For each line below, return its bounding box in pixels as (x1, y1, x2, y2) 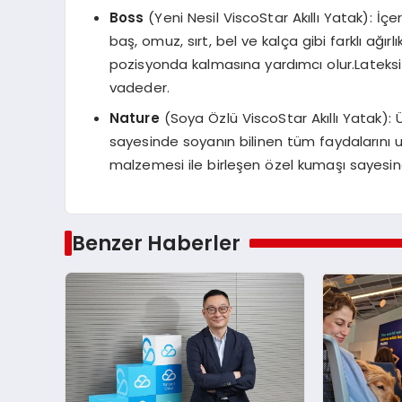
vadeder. (109, 78, 170, 98)
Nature (109, 108, 160, 127)
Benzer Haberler (71, 228, 240, 258)
